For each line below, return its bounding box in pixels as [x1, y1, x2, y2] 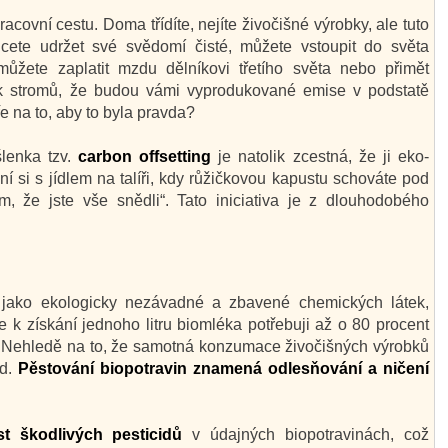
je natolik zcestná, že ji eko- [211, 148, 430, 165]
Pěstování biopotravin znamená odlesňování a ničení [18, 360, 429, 377]
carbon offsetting [70, 148, 212, 165]
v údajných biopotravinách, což [182, 426, 430, 443]
